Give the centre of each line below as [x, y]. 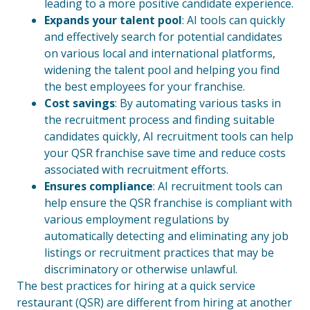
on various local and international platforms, [160, 53]
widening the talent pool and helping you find [162, 70]
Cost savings [80, 103]
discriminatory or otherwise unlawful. [141, 269]
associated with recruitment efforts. [136, 170]
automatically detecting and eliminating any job [166, 236]
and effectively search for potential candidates [163, 37]
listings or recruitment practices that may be [159, 253]
